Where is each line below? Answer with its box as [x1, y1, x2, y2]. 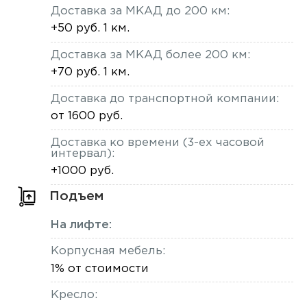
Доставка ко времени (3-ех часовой [50, 137, 265, 148]
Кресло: [50, 290, 97, 301]
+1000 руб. [50, 166, 114, 177]
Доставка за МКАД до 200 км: [50, 5, 230, 16]
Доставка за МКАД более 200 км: [50, 49, 250, 60]
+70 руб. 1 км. [50, 67, 130, 78]
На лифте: [50, 219, 112, 230]
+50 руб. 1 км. [50, 23, 130, 34]
